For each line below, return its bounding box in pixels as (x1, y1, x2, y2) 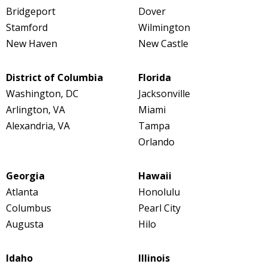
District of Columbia (6, 71, 103, 85)
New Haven (6, 37, 57, 51)
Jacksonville (138, 87, 190, 101)
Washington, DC (6, 87, 79, 101)
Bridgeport (6, 5, 55, 18)
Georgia (6, 169, 45, 183)
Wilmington (138, 21, 190, 35)
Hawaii (138, 169, 172, 183)
